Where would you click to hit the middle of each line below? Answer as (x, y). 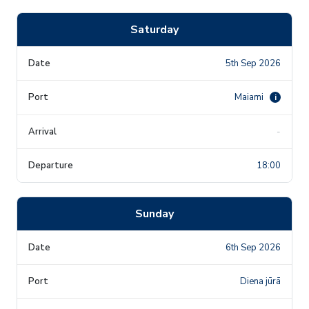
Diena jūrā (260, 281)
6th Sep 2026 (253, 247)
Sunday (154, 213)
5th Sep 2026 (253, 63)
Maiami (250, 97)
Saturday (154, 29)
